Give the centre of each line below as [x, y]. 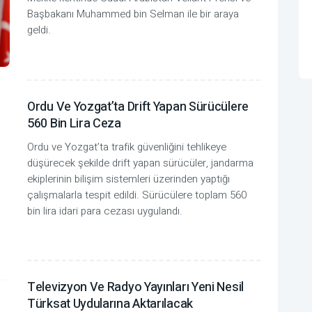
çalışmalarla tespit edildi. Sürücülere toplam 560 [137, 195]
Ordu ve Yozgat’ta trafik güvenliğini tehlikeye [127, 147]
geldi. [39, 30]
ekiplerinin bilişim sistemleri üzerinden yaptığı [128, 179]
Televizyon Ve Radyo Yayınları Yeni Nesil [136, 288]
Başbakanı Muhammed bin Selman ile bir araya [133, 14]
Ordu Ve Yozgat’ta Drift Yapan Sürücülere [138, 107]
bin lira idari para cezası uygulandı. [105, 211]
